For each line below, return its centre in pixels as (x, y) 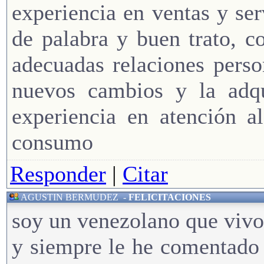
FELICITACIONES (170, 197)
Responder (58, 174)
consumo (52, 142)
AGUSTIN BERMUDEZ (70, 197)
